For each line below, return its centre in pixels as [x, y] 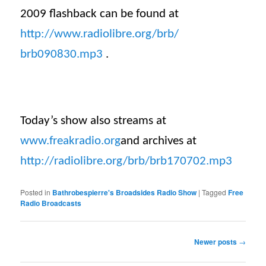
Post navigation [47, 240]
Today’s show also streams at [94, 121]
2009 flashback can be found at [100, 14]
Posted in [36, 192]
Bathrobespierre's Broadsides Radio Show [125, 192]
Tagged [214, 192]
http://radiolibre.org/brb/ [85, 161]
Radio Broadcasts [51, 203]
